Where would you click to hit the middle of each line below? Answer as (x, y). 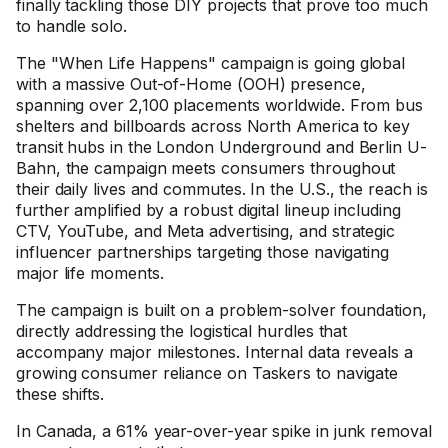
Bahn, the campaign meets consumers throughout (206, 168)
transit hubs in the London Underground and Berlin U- (221, 147)
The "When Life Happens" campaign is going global (211, 63)
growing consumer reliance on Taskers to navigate (207, 373)
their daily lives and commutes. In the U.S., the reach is (222, 189)
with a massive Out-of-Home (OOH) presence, (191, 84)
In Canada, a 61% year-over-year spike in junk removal (224, 431)
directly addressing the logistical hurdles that (182, 331)
